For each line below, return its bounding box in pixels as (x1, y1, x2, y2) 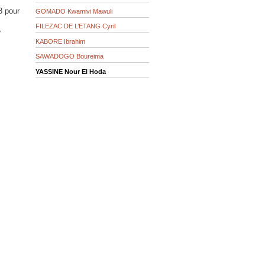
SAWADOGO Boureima (35, 53, 104, 60)
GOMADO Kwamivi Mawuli (35, 7, 112, 15)
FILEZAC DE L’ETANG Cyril (35, 22, 115, 30)
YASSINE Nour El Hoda (35, 67, 106, 75)
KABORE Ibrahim (35, 37, 85, 45)
